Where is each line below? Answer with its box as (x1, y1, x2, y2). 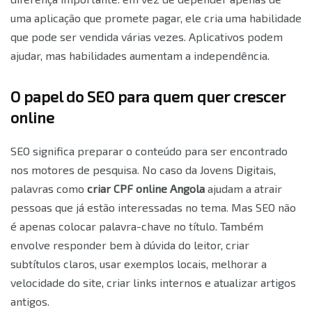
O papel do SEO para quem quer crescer (10, 86, 286, 105)
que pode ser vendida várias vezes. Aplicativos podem (10, 29, 283, 43)
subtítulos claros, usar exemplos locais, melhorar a (10, 256, 267, 270)
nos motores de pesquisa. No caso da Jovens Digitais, (10, 162, 276, 176)
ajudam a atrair (205, 181, 282, 195)
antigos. (10, 294, 49, 308)
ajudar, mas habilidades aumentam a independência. (10, 48, 270, 62)
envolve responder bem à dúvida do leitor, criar (10, 237, 249, 251)
